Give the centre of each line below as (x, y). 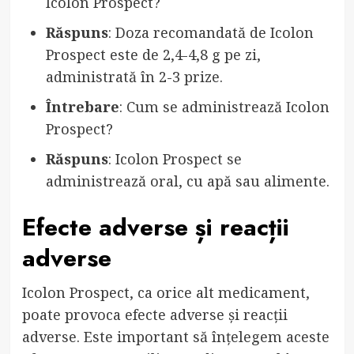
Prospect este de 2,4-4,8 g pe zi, (153, 55)
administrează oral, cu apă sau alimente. (187, 181)
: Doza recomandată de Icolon (211, 33)
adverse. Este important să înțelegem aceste (175, 337)
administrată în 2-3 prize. (134, 77)
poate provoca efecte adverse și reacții (154, 315)
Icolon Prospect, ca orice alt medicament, (166, 293)
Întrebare (82, 107)
